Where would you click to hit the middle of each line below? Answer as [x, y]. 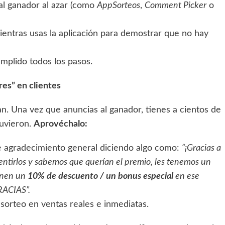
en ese [186, 176]
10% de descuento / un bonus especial [100, 176]
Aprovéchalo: [61, 124]
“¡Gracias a [201, 148]
